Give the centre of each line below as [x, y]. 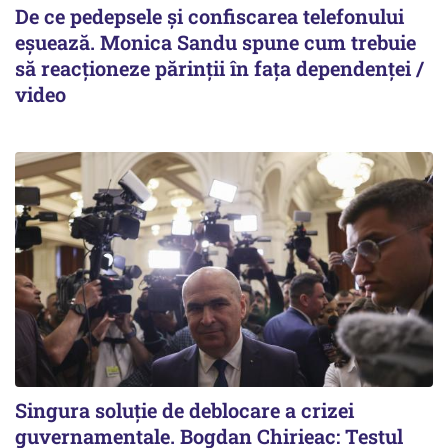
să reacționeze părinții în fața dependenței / [219, 68]
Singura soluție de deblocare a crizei [184, 410]
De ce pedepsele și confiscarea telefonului [209, 16]
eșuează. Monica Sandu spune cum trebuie [215, 42]
